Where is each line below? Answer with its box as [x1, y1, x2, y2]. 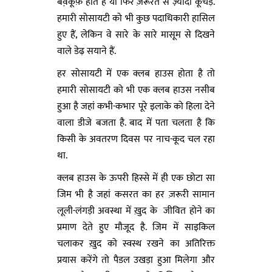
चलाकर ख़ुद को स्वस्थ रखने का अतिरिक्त [57, 235, 215, 252]
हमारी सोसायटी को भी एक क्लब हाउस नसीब [57, 81, 215, 98]
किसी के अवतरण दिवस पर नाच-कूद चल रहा [57, 131, 215, 148]
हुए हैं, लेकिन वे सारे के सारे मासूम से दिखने [57, 26, 215, 43]
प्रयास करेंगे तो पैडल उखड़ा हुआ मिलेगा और [57, 251, 215, 268]
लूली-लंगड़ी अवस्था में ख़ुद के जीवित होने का [57, 202, 215, 219]
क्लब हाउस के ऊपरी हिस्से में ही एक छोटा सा [57, 169, 215, 186]
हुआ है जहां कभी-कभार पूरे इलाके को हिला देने [57, 98, 215, 115]
